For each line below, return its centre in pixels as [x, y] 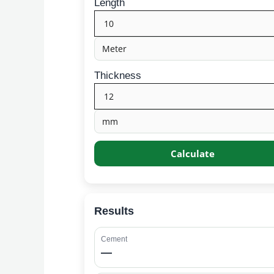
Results [114, 211]
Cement [114, 239]
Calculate [193, 153]
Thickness [118, 75]
